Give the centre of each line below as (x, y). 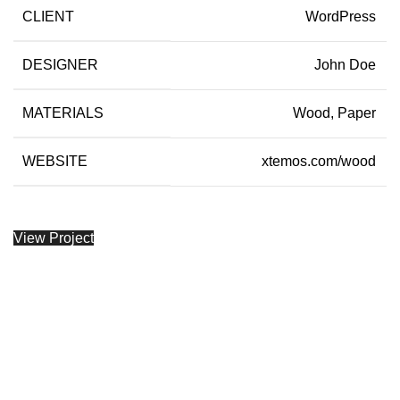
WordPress (341, 16)
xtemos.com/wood (319, 161)
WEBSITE (55, 161)
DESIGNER (60, 64)
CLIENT (48, 16)
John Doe (345, 64)
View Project (54, 237)
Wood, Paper (334, 112)
